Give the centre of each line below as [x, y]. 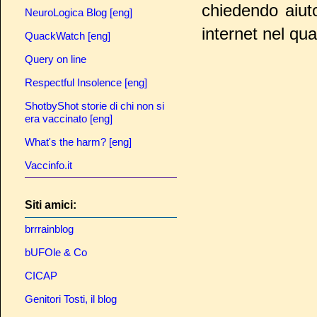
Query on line [56, 59]
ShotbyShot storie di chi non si [94, 105]
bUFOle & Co [56, 253]
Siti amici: [51, 204]
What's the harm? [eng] [78, 142]
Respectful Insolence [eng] [86, 82]
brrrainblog [49, 229]
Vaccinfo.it [48, 165]
